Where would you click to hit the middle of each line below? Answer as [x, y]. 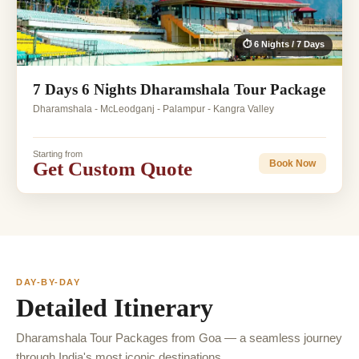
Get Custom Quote [113, 168]
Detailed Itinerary [115, 307]
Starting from [58, 153]
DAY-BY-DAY [48, 282]
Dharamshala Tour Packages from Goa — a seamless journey [179, 337]
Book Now [292, 164]
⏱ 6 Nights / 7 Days [284, 44]
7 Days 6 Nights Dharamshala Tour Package [179, 89]
